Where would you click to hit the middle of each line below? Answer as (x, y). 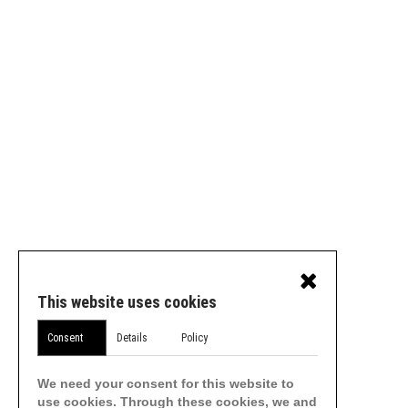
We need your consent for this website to (166, 383)
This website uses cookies (127, 302)
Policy (194, 338)
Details (132, 338)
